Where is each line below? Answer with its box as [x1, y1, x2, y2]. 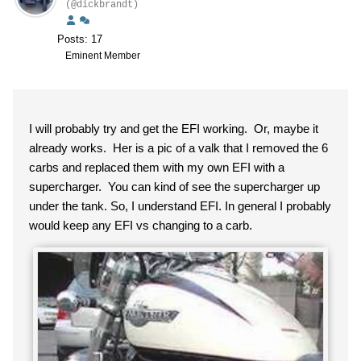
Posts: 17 [57, 33, 102, 45]
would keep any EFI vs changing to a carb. [29, 218, 252, 232]
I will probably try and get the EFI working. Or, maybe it [29, 122, 318, 135]
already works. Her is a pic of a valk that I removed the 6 [29, 141, 328, 155]
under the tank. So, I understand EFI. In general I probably [29, 199, 331, 213]
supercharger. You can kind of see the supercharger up [29, 180, 320, 193]
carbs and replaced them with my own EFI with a [29, 160, 284, 174]
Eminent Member [65, 50, 140, 61]
